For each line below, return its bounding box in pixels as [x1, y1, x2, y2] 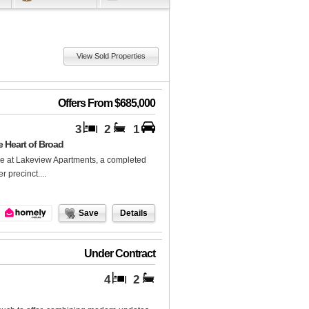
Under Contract [84, 248, 155, 260]
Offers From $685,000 [58, 97, 155, 110]
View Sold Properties [77, 52, 146, 61]
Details [120, 208, 148, 218]
